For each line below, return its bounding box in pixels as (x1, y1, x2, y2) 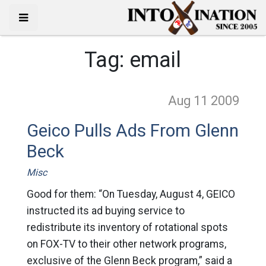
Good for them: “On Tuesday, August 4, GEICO (26, 188, 235, 200)
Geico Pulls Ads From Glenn (26, 121, 239, 141)
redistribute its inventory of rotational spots (26, 221, 228, 233)
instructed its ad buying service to (26, 205, 185, 217)
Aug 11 (168, 93, 211, 108)
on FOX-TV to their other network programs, (26, 238, 226, 250)
